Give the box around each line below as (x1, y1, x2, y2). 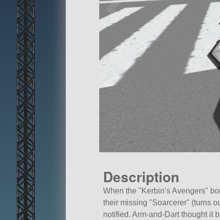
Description (103, 166, 179, 187)
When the (103, 187, 138, 195)
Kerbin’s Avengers (141, 187, 205, 195)
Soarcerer (152, 198, 187, 207)
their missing (103, 198, 149, 207)
